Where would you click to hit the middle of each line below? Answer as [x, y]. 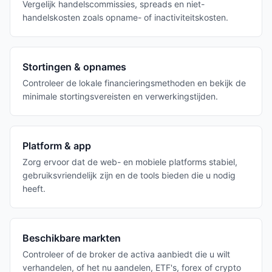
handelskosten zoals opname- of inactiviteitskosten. [125, 17]
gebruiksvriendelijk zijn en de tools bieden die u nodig [129, 175]
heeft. [34, 189]
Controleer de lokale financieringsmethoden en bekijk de [134, 83]
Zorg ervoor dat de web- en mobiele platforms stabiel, [130, 162]
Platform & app [57, 146]
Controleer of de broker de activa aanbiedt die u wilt [126, 254]
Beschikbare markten [72, 238]
